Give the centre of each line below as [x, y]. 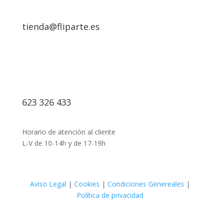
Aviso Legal [48, 184]
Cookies [87, 184]
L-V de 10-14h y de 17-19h [64, 143]
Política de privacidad [110, 195]
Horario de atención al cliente [69, 132]
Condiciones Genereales [145, 184]
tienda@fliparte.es [61, 27]
